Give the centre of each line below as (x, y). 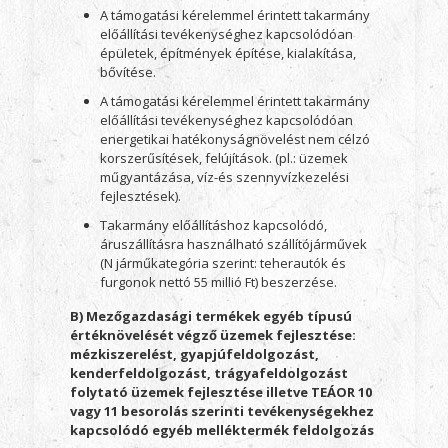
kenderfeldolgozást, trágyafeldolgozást (208, 373)
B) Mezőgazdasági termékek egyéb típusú (210, 316)
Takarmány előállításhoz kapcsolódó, (213, 225)
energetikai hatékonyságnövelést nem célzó (234, 139)
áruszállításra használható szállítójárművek (233, 244)
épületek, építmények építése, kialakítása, (227, 53)
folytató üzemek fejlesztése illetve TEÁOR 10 (220, 392)
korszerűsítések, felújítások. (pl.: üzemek (223, 158)
